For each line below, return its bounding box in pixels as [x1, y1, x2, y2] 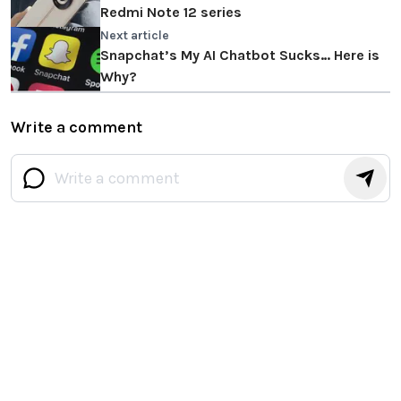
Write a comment [11, 117, 142, 138]
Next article [100, 28, 169, 44]
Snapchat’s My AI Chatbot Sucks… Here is [100, 47, 380, 64]
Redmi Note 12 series [100, 4, 242, 21]
